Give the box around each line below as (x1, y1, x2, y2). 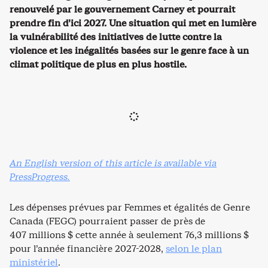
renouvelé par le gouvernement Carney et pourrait (10, 2, 235, 16)
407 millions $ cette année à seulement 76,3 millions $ (10, 228, 249, 241)
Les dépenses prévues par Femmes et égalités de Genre (10, 200, 250, 214)
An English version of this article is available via (10, 156, 217, 169)
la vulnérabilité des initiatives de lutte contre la (10, 30, 222, 43)
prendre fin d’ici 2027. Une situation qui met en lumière (10, 16, 256, 29)
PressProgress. (10, 170, 70, 183)
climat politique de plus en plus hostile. (10, 57, 187, 71)
